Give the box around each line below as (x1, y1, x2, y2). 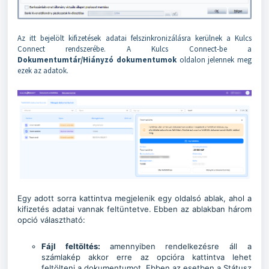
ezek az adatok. (17, 65, 68, 76)
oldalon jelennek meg (176, 54, 252, 65)
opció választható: (17, 214, 85, 225)
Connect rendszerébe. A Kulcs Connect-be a (17, 43, 252, 54)
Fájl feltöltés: (41, 241, 110, 251)
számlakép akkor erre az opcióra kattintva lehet (41, 252, 252, 262)
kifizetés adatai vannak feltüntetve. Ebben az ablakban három (17, 204, 252, 214)
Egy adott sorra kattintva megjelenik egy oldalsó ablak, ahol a (17, 193, 252, 203)
